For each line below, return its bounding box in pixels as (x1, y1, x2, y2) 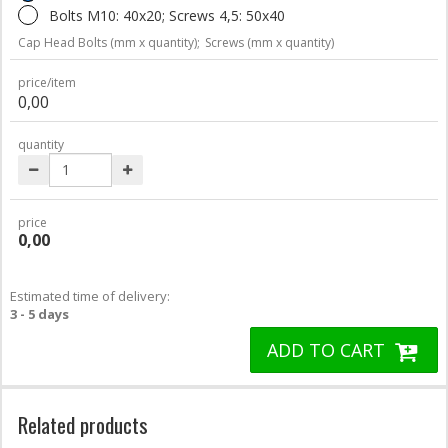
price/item (18, 73, 76, 91)
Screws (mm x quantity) (205, 33, 334, 51)
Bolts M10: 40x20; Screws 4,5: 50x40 (49, 5, 285, 25)
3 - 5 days (10, 304, 69, 323)
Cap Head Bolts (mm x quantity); (18, 33, 200, 51)
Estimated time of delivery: (10, 286, 170, 305)
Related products (18, 408, 148, 440)
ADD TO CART (267, 337, 391, 362)
